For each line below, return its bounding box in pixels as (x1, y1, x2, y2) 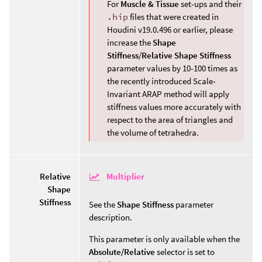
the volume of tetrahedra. (107, 127, 199, 139)
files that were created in (128, 11, 219, 23)
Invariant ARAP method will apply (107, 88, 229, 100)
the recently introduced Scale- (107, 75, 216, 87)
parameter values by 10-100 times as (107, 63, 237, 74)
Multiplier (106, 170, 144, 182)
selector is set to (155, 246, 215, 257)
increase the (107, 37, 153, 49)
